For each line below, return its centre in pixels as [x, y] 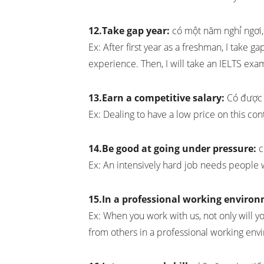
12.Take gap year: [129, 31]
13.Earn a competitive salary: [156, 98]
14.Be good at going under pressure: [172, 149]
